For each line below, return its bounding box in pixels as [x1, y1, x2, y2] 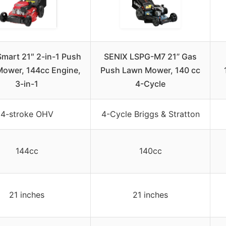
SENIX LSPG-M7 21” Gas [104, 51, 197, 62]
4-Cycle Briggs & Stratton [101, 109, 200, 120]
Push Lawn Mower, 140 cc [100, 65, 200, 76]
